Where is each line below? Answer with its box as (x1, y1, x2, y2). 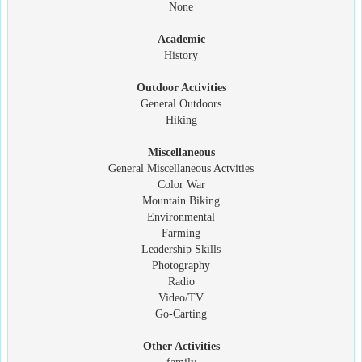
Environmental (147, 210, 215, 223)
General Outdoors (141, 97, 221, 110)
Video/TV (158, 291, 204, 304)
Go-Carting (155, 307, 207, 320)
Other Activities (142, 339, 220, 352)
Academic (157, 32, 205, 45)
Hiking (165, 113, 197, 126)
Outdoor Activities (136, 81, 226, 94)
